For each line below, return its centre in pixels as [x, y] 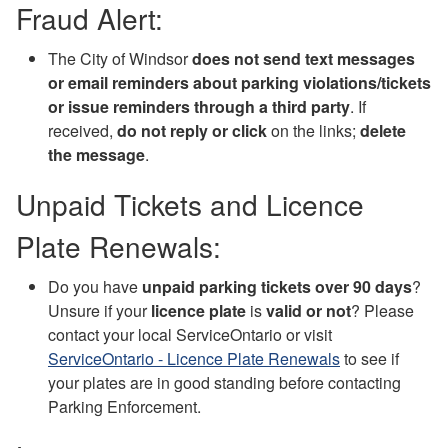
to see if [369, 358]
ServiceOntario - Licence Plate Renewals [194, 358]
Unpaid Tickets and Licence [190, 203]
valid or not [308, 310]
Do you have [95, 286]
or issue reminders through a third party [199, 106]
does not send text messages [303, 58]
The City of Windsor [120, 58]
